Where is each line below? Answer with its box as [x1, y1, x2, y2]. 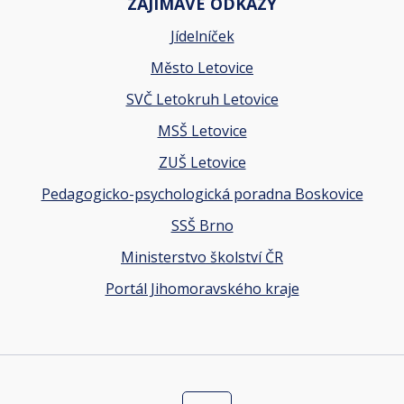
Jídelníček [170, 26, 234, 47]
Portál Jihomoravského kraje [105, 279, 299, 299]
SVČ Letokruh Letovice [125, 89, 279, 110]
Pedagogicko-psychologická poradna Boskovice [41, 184, 363, 205]
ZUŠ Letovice [158, 152, 246, 173]
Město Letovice [151, 58, 253, 78]
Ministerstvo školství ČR [121, 247, 283, 268]
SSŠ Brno [170, 216, 234, 236]
